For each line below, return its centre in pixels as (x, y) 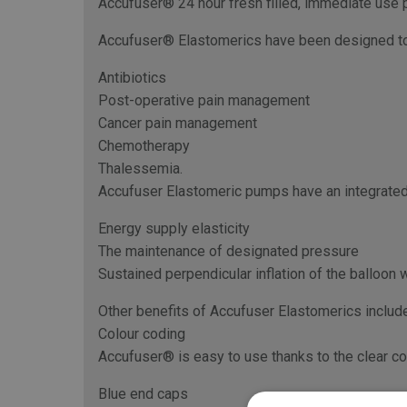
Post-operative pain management (204, 100)
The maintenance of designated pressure (228, 251)
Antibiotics (132, 78)
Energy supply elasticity (174, 228)
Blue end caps (143, 394)
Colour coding (142, 334)
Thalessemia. (140, 169)
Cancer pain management (178, 123)
